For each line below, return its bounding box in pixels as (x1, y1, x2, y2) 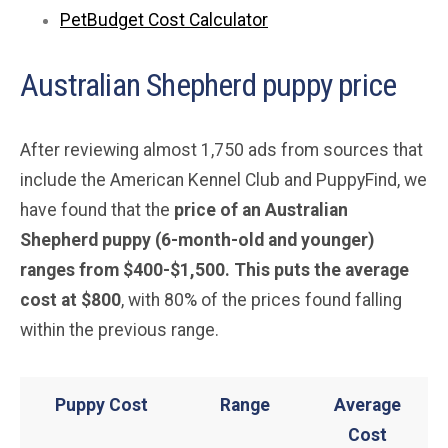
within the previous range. (20, 319, 219, 340)
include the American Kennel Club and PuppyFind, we (20, 169, 427, 190)
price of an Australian (170, 199, 348, 220)
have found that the (20, 199, 170, 220)
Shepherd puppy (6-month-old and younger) (20, 229, 374, 250)
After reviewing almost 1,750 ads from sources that (20, 139, 423, 160)
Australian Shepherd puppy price (20, 65, 397, 104)
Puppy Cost (55, 394, 148, 415)
